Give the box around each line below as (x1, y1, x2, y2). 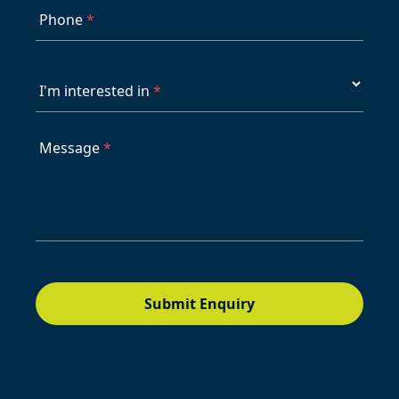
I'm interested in (39, 81, 150, 102)
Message (39, 138, 100, 159)
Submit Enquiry (144, 294, 255, 314)
